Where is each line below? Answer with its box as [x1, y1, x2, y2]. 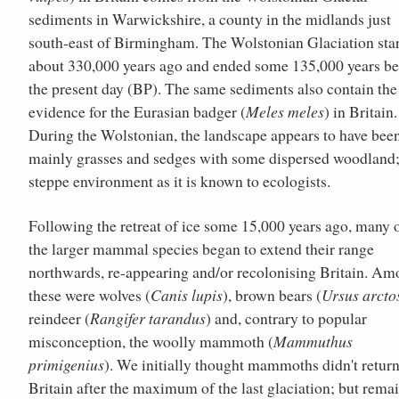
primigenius [28, 353, 104, 375]
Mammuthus [273, 330, 353, 352]
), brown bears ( [223, 283, 322, 305]
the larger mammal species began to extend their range [28, 237, 374, 259]
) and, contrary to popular [206, 306, 367, 329]
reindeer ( [28, 306, 90, 329]
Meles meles [246, 100, 324, 122]
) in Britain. [324, 100, 397, 122]
